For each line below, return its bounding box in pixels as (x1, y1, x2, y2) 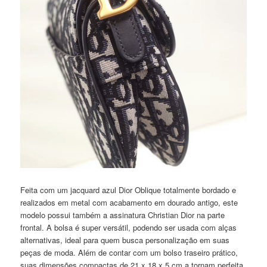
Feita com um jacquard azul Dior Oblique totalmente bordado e (20, 184, 237, 196)
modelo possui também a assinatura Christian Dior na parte (20, 209, 225, 221)
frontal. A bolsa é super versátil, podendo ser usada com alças (20, 222, 237, 234)
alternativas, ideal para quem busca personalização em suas (20, 234, 230, 246)
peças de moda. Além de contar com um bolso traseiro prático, (20, 247, 238, 259)
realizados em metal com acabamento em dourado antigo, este (20, 197, 238, 209)
